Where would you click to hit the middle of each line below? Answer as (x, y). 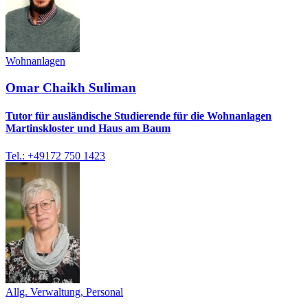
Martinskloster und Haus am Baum (88, 129)
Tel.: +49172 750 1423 (55, 155)
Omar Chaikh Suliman (71, 88)
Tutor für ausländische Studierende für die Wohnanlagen (139, 116)
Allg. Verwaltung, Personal (64, 291)
